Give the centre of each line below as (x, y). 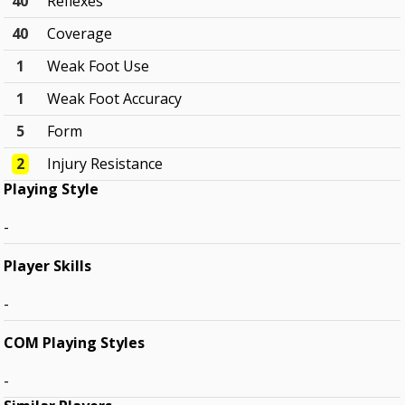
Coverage (80, 34)
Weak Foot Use (99, 66)
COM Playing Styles (75, 343)
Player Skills (48, 266)
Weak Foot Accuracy (115, 99)
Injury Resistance (105, 164)
